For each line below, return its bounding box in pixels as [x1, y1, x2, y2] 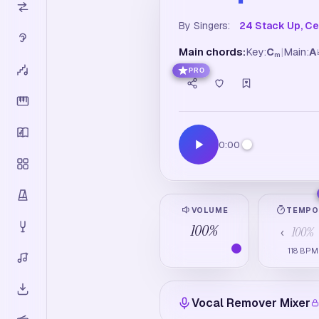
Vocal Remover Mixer [192, 296, 310, 310]
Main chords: [179, 45, 246, 58]
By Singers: [179, 19, 230, 32]
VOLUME [191, 204, 229, 215]
